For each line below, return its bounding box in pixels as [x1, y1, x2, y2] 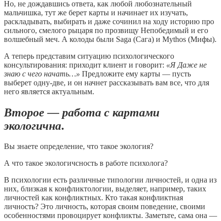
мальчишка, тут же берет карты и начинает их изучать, [4, 8, 188, 17]
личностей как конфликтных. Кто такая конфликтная [4, 193, 183, 202]
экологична [4, 119, 61, 132]
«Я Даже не [166, 60, 207, 69]
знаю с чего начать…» [4, 69, 80, 78]
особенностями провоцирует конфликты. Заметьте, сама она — [4, 211, 217, 220]
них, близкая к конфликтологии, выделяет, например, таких [4, 184, 206, 193]
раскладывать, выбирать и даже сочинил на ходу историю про [4, 17, 214, 26]
